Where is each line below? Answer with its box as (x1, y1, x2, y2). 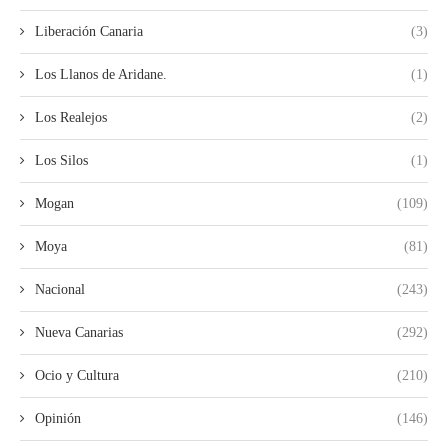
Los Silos (35, 152, 88, 168)
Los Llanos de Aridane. (35, 66, 167, 82)
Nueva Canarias (35, 324, 123, 340)
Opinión (35, 410, 81, 426)
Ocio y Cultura (35, 367, 119, 383)
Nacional (35, 281, 85, 297)
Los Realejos (35, 109, 107, 125)
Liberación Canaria (35, 23, 143, 39)
